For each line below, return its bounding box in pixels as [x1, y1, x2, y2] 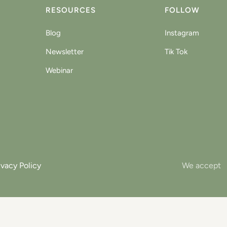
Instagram [165, 28, 200, 37]
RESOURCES [45, 6, 96, 15]
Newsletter [45, 47, 84, 56]
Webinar [45, 66, 73, 75]
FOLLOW [165, 6, 200, 15]
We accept [182, 161, 221, 170]
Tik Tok [165, 47, 188, 56]
